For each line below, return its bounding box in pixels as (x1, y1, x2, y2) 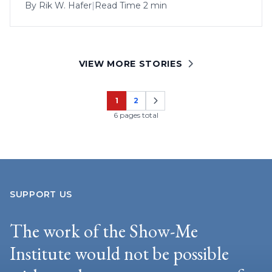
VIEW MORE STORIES (78, 58, 183, 69)
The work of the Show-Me (10, 219, 198, 243)
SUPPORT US (10, 188, 72, 200)
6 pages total (114, 110, 158, 120)
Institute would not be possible (10, 241, 229, 265)
